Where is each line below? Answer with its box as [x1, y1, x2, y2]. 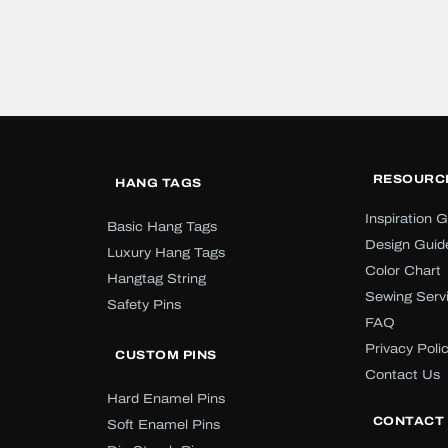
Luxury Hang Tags [107, 245, 226, 260]
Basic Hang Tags [107, 219, 218, 234]
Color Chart [364, 263, 441, 278]
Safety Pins [107, 297, 182, 312]
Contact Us [364, 367, 440, 382]
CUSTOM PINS [115, 347, 217, 362]
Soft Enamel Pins [107, 417, 221, 432]
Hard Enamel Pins [107, 391, 226, 406]
